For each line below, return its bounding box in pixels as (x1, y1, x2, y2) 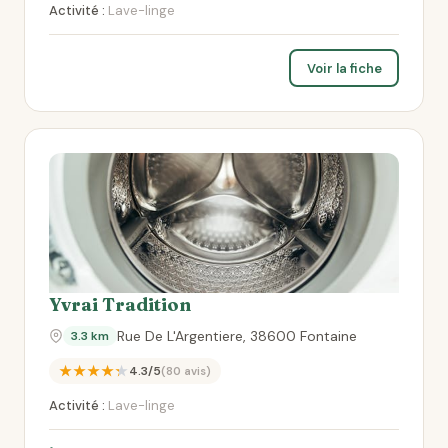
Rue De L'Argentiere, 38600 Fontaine (117, 327, 357, 345)
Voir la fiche (306, 59, 382, 77)
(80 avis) (161, 364, 211, 378)
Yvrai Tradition (49, 293, 191, 316)
